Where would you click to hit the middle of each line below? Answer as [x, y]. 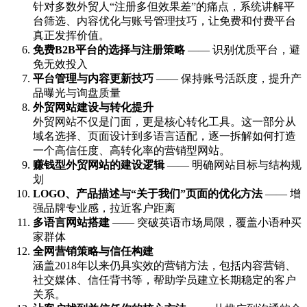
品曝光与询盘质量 [77, 93]
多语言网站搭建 [71, 223]
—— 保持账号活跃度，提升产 [228, 79]
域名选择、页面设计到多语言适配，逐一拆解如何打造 [164, 136]
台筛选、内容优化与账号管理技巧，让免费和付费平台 [164, 21]
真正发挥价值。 [71, 36]
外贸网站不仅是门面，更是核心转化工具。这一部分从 [164, 122]
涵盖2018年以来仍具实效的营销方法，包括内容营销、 [164, 266]
